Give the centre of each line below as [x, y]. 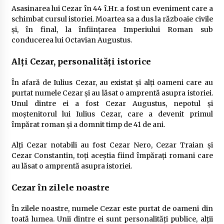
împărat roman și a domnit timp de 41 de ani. [88, 124]
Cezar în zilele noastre [60, 187]
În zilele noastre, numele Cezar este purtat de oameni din [112, 208]
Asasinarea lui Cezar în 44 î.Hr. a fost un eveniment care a [112, 8]
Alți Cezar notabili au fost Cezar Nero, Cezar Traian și [112, 145]
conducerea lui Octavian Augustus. [71, 40]
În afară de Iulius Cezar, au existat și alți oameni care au [112, 82]
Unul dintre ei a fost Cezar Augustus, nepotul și [112, 103]
